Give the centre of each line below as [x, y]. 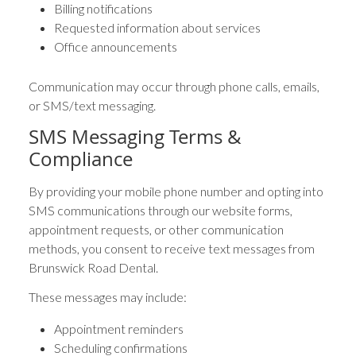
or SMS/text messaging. [93, 105]
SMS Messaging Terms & [135, 136]
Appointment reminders [119, 328]
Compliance [81, 159]
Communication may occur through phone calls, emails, [174, 86]
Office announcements [116, 46]
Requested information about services [158, 27]
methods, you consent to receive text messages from [172, 248]
